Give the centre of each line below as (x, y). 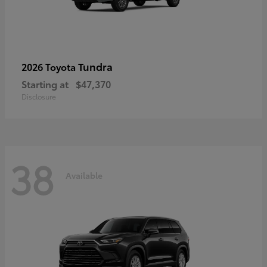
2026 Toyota (50, 67)
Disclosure (39, 97)
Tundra (95, 66)
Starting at (45, 84)
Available (84, 175)
